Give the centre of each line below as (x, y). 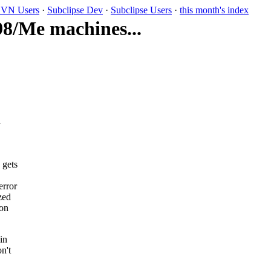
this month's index (214, 10)
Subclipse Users (141, 10)
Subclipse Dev (75, 10)
